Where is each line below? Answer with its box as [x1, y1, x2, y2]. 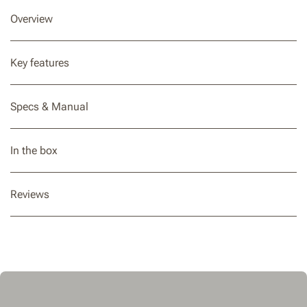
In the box [10, 143, 58, 157]
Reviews [10, 187, 49, 201]
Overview [10, 12, 53, 25]
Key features [10, 56, 69, 69]
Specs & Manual [10, 99, 88, 113]
